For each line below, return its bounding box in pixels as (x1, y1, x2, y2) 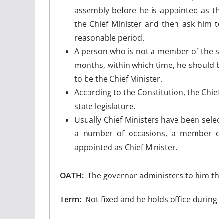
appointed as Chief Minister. (74, 141, 197, 153)
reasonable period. (74, 32, 144, 43)
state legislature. (74, 100, 135, 111)
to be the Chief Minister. (74, 73, 162, 84)
